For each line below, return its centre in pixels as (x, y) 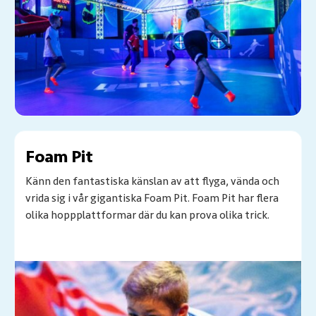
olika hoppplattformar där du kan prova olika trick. (147, 215)
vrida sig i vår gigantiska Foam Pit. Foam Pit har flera (152, 199)
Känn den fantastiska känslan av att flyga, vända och (152, 182)
